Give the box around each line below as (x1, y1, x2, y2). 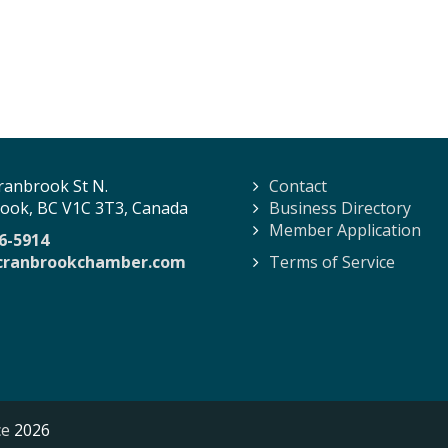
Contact (269, 175, 327, 197)
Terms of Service (269, 251, 395, 273)
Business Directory (269, 197, 411, 219)
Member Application (269, 219, 421, 241)
